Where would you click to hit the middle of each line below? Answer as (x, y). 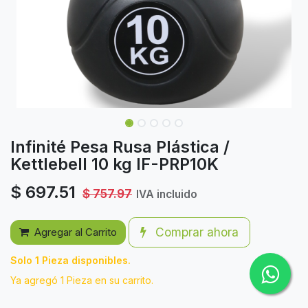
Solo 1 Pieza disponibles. (70, 260)
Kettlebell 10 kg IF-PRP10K (114, 164)
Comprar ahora (195, 232)
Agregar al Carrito (76, 232)
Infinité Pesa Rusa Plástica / (120, 147)
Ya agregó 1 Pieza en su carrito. (82, 280)
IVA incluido (167, 194)
